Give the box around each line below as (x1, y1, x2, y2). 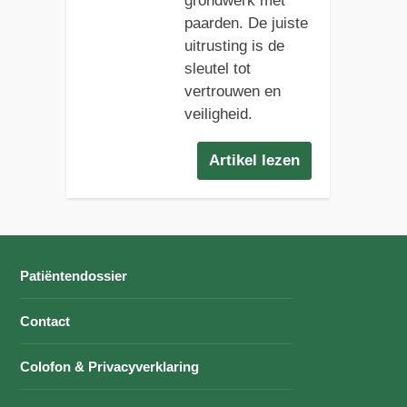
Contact (20, 313, 71, 330)
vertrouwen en (184, 82, 281, 100)
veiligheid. (184, 104, 253, 123)
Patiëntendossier (20, 268, 128, 284)
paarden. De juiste (184, 14, 308, 32)
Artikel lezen (209, 152, 301, 170)
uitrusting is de (184, 36, 284, 55)
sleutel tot (184, 59, 251, 77)
